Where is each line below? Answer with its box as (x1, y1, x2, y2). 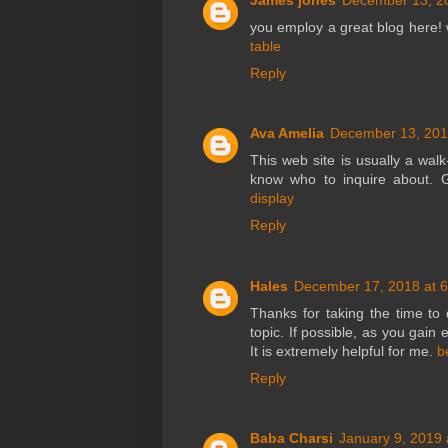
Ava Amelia (250, 125, 324, 142)
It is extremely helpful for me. (250, 342, 437, 359)
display (250, 190, 294, 207)
